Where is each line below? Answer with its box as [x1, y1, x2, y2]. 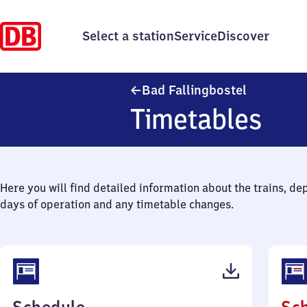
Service [174, 28, 217, 44]
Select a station [82, 28, 174, 44]
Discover [217, 28, 269, 44]
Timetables [130, 101, 262, 136]
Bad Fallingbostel [142, 82, 247, 98]
